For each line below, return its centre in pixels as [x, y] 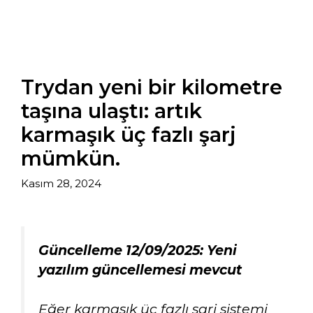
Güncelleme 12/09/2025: [121, 250]
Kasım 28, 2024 [61, 183]
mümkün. [71, 159]
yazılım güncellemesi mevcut [140, 269]
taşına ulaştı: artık [111, 111]
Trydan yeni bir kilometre [152, 87]
